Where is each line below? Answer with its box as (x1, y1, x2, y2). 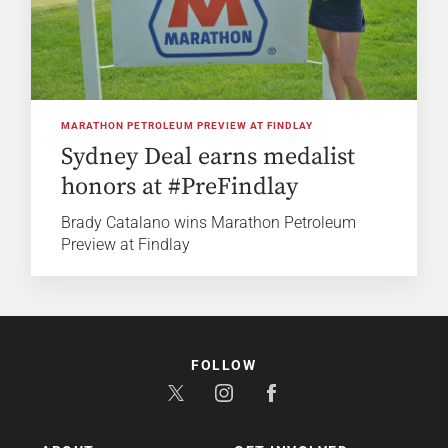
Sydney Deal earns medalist (61, 141, 356, 172)
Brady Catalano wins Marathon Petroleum (61, 212, 357, 232)
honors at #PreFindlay (61, 171, 299, 202)
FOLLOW (191, 356, 257, 373)
